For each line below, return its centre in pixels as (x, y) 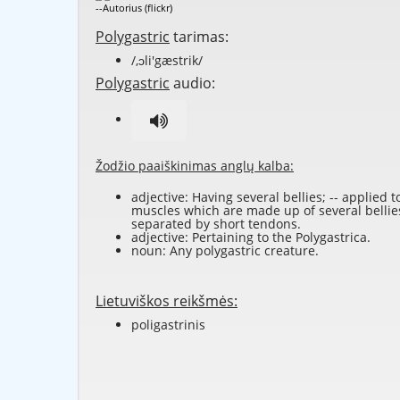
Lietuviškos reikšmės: (167, 301)
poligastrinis (168, 325)
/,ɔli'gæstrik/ (167, 61)
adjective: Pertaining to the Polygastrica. (251, 237)
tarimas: (199, 37)
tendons (273, 224)
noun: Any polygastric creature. (225, 251)
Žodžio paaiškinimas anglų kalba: (195, 166)
